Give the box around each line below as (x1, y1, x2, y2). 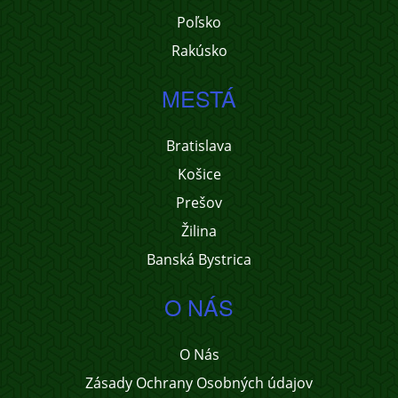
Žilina (181, 221, 217, 241)
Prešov (176, 193, 222, 212)
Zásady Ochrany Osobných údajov (85, 373, 313, 393)
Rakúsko (171, 41, 227, 60)
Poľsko (177, 12, 221, 32)
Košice (177, 164, 221, 184)
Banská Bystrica (147, 250, 251, 269)
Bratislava (166, 136, 232, 155)
